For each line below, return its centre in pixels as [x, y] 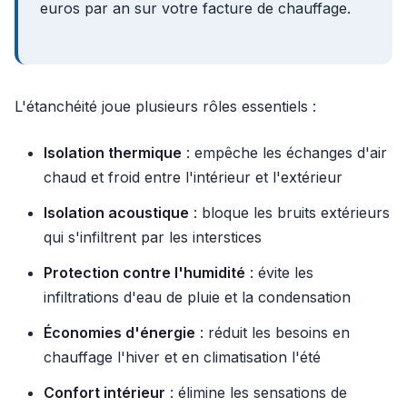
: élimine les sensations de [256, 392]
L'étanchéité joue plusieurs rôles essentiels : [165, 106]
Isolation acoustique [116, 213]
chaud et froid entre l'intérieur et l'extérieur [193, 177]
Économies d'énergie [119, 333]
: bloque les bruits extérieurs [289, 213]
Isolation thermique [113, 153]
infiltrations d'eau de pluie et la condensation [197, 297]
